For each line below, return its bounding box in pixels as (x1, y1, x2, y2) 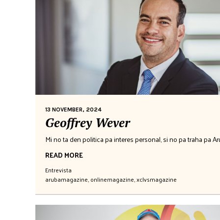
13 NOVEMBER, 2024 (45, 106, 102, 113)
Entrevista (45, 164, 72, 175)
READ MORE (45, 148, 83, 161)
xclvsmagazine (137, 173, 177, 185)
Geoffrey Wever (45, 114, 130, 131)
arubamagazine (45, 173, 88, 185)
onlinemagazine (90, 173, 134, 185)
